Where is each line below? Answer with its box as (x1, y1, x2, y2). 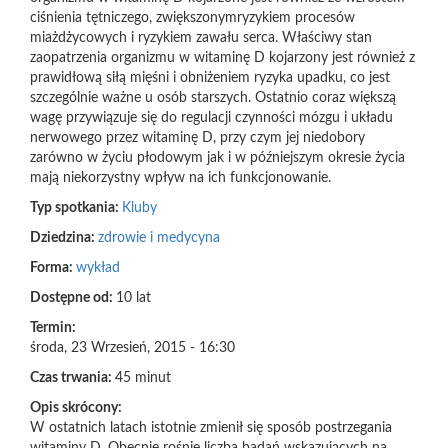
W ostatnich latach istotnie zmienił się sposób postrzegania (30, 421, 392, 435)
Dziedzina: (30, 231, 98, 245)
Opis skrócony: (30, 401, 125, 415)
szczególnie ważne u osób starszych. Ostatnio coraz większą (30, 91, 396, 105)
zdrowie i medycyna (98, 231, 220, 245)
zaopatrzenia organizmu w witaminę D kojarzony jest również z (30, 51, 415, 65)
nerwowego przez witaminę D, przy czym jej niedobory (30, 131, 365, 145)
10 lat (116, 291, 151, 305)
